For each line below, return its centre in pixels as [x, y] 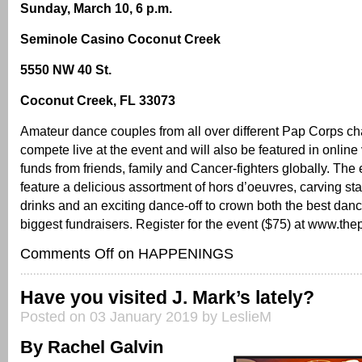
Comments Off [67, 254]
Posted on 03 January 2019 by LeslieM [146, 317]
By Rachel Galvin [92, 347]
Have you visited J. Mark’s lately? [167, 298]
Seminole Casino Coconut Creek [120, 39]
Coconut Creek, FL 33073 [98, 101]
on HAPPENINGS [174, 254]
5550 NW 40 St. [66, 70]
